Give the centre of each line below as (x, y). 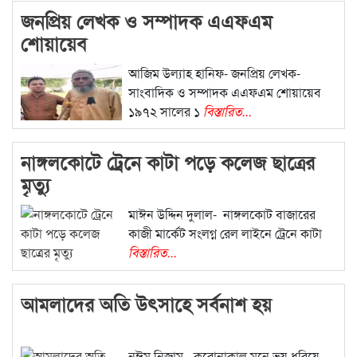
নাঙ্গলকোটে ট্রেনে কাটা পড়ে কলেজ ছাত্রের (168, 161)
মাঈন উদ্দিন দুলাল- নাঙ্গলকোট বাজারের (222, 214)
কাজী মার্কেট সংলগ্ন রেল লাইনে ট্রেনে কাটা (225, 233)
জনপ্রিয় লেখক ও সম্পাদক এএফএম (147, 21)
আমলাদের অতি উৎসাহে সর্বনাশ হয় (146, 303)
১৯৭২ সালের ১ (165, 112)
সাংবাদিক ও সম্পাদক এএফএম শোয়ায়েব (224, 92)
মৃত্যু (35, 184)
